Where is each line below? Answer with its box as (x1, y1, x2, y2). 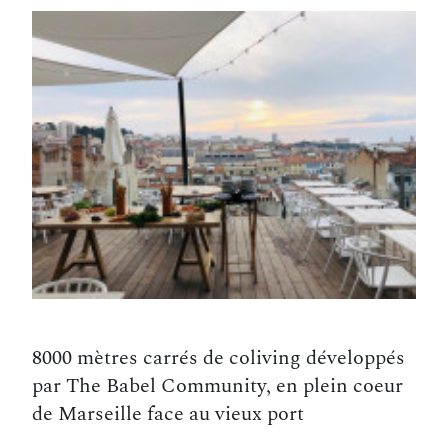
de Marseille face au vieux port (32, 399, 304, 429)
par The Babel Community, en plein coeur (32, 371, 403, 401)
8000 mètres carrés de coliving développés (32, 343, 405, 373)
